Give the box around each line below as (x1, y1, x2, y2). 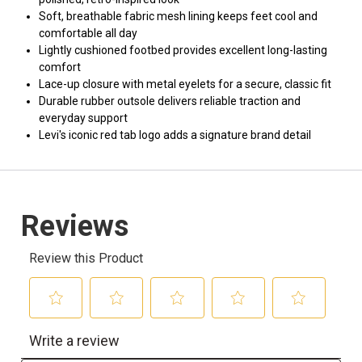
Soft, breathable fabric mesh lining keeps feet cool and (39, 10, 318, 23)
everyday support (39, 112, 128, 124)
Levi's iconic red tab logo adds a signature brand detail (39, 128, 311, 141)
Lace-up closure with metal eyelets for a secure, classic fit (39, 78, 331, 90)
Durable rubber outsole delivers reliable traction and (39, 95, 301, 107)
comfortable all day (39, 27, 137, 40)
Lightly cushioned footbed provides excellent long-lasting (39, 44, 327, 57)
